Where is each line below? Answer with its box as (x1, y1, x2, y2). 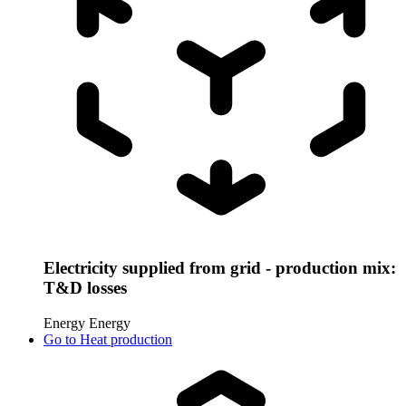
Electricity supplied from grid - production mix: (43, 258, 396, 278)
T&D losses (43, 278, 127, 298)
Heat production (80, 331, 172, 347)
